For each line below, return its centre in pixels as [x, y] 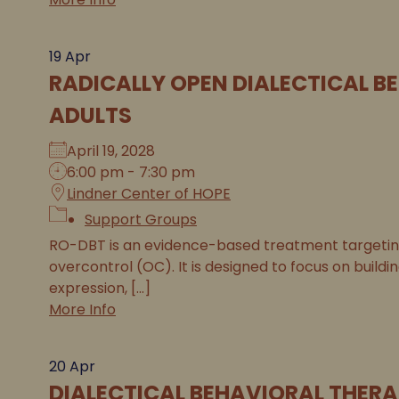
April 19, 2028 [118, 151]
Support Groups [141, 220]
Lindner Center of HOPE [149, 194]
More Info [82, 309]
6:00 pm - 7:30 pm [131, 172]
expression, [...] [100, 288]
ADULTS [90, 115]
